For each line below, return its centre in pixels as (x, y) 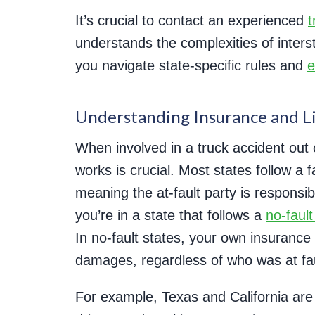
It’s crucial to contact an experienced (192, 20)
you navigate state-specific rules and (191, 65)
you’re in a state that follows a (171, 215)
